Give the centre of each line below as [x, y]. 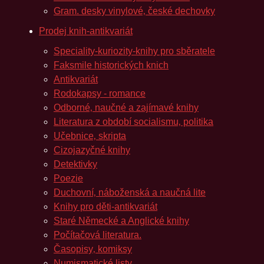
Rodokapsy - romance [100, 93]
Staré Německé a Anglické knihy [121, 221]
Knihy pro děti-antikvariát [105, 207]
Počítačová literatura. [98, 235]
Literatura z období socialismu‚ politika [133, 122]
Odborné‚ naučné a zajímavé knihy [126, 108]
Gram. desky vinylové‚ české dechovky [134, 11]
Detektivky [75, 164]
